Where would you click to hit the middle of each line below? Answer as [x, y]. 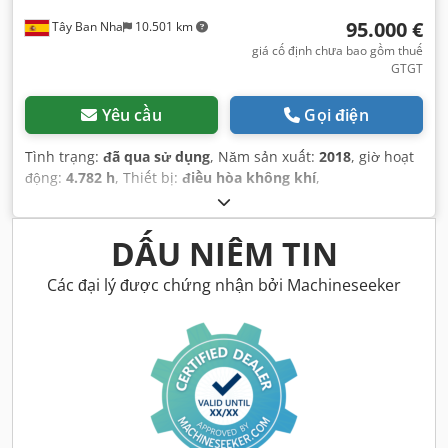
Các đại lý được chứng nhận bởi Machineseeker [224, 285]
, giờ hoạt [382, 157]
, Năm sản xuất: [264, 157]
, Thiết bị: [148, 178]
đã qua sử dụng [156, 157]
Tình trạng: [64, 157]
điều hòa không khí [249, 178]
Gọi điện [336, 115]
